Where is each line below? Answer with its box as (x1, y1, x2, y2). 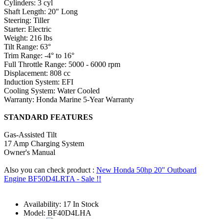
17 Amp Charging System (4, 139, 84, 148)
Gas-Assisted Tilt (4, 130, 57, 139)
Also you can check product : (4, 165, 96, 174)
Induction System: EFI (4, 77, 73, 86)
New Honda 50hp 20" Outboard (96, 165, 197, 174)
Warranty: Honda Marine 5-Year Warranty (4, 95, 134, 104)
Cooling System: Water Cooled (4, 86, 100, 95)
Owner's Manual (4, 148, 55, 156)
